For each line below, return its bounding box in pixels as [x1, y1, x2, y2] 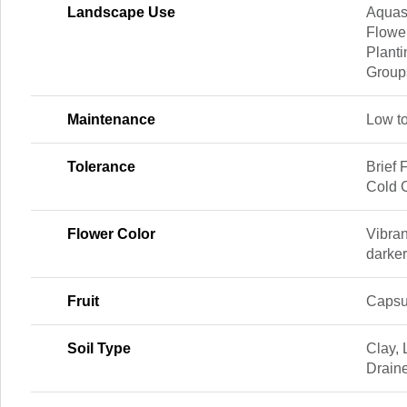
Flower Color [67, 226, 155, 242]
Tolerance [67, 159, 135, 174]
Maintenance [67, 112, 155, 127]
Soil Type [67, 341, 131, 356]
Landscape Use [67, 5, 175, 20]
